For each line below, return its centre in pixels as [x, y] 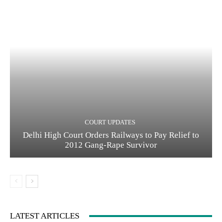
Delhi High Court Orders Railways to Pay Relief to [111, 135]
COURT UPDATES [110, 122]
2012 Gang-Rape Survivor [111, 145]
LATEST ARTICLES [45, 216]
